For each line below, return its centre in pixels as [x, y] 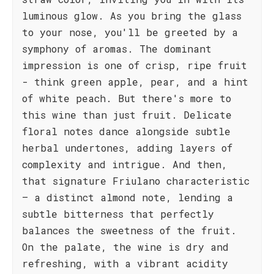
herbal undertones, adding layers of [127, 148]
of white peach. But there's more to [127, 98]
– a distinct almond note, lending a [128, 197]
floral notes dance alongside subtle [126, 131]
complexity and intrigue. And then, [125, 164]
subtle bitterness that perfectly [118, 214]
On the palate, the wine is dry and [125, 247]
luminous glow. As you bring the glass [132, 16]
